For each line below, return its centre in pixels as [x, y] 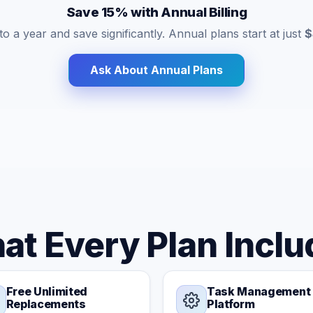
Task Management [259, 291]
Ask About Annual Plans [156, 70]
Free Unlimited [47, 291]
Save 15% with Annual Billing [156, 12]
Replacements [46, 304]
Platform [231, 304]
